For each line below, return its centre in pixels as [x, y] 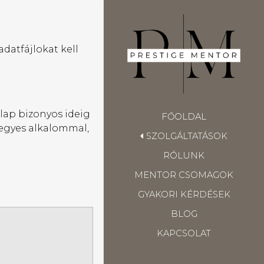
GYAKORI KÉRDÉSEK [184, 195]
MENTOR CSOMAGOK [184, 175]
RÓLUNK [184, 155]
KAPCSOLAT [184, 234]
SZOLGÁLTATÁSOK [187, 136]
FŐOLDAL [184, 116]
